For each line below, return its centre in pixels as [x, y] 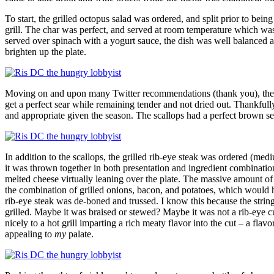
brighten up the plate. [46, 52]
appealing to [30, 234]
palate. [80, 234]
